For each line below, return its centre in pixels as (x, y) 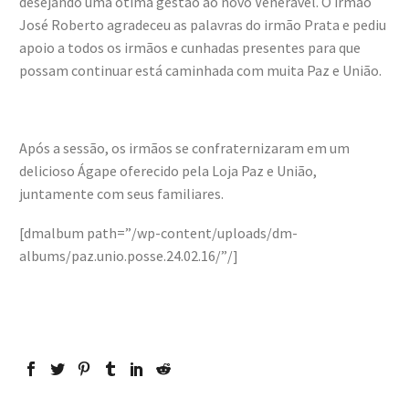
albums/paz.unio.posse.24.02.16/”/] (129, 255)
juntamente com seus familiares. (121, 194)
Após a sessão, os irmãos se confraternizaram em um (184, 148)
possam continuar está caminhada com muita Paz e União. (200, 71)
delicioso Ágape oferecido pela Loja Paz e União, (168, 171)
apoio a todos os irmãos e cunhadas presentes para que (190, 48)
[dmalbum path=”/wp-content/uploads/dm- (158, 232)
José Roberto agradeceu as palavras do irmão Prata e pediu (203, 25)
